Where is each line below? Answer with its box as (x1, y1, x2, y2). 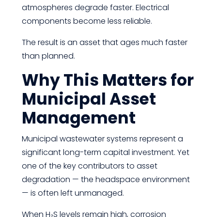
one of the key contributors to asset (21, 160, 157, 171)
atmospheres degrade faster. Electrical (21, 2, 169, 13)
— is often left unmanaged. (21, 187, 124, 199)
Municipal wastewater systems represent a (21, 133, 183, 144)
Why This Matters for (21, 69, 194, 92)
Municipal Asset (21, 88, 156, 110)
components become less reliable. (21, 15, 152, 27)
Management (21, 107, 136, 129)
